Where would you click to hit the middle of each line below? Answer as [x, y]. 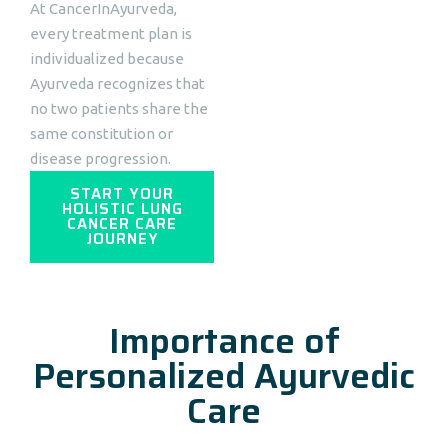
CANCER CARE [122, 224]
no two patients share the [119, 108]
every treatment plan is [111, 33]
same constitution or [101, 133]
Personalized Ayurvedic [224, 375]
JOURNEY [122, 239]
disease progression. [100, 158]
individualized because [107, 58]
